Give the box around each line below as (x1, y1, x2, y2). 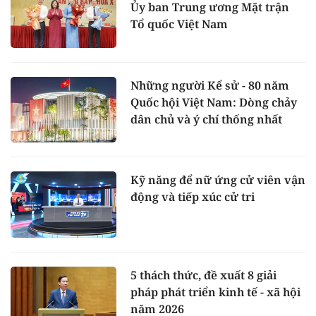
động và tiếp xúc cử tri (130, 189, 255, 205)
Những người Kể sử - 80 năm (130, 77, 289, 93)
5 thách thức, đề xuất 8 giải (130, 267, 276, 284)
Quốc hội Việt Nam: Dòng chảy (130, 94, 297, 110)
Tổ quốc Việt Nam (130, 16, 228, 32)
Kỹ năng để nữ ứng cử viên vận (130, 172, 305, 188)
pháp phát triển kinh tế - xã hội (130, 284, 300, 300)
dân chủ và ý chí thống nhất (130, 111, 282, 127)
